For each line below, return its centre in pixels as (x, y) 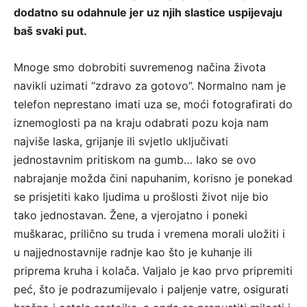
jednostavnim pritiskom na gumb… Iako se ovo (135, 160)
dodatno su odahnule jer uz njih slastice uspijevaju (148, 13)
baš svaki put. (50, 31)
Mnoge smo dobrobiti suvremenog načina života (140, 67)
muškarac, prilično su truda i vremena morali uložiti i (149, 234)
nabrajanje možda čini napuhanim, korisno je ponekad (153, 179)
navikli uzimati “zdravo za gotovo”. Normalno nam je (150, 86)
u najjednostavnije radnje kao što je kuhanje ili (133, 253)
